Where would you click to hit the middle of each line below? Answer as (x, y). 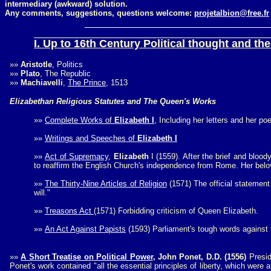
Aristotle (35, 64)
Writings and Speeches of (91, 138)
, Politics (67, 64)
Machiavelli (42, 83)
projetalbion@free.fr (232, 13)
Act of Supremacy (77, 156)
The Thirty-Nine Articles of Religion (106, 184)
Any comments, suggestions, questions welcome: (100, 13)
